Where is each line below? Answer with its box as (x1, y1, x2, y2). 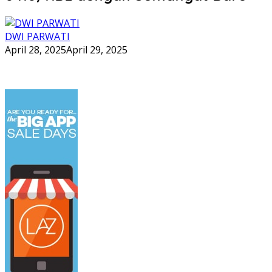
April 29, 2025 (66, 42, 127, 56)
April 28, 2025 (5, 42, 66, 56)
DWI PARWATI (5, 29, 70, 43)
